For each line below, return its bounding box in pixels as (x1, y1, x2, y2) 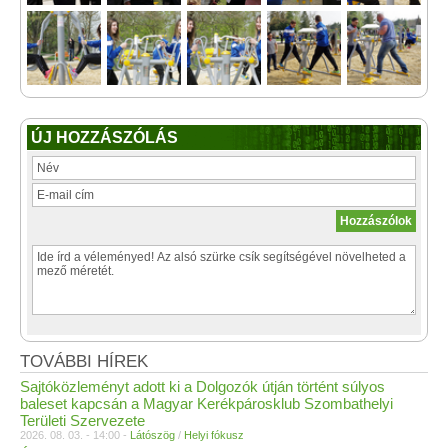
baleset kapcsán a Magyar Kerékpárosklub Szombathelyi (20, 395, 393, 412)
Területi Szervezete (20, 412, 145, 429)
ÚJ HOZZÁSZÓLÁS (31, 129, 178, 146)
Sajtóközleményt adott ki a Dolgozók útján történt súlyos (20, 378, 385, 395)
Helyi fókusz (184, 429, 244, 441)
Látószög (130, 429, 175, 441)
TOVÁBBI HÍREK (20, 352, 148, 371)
